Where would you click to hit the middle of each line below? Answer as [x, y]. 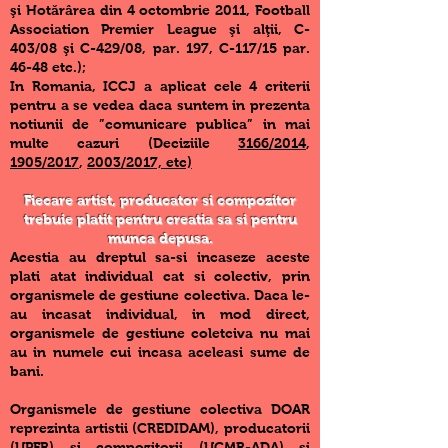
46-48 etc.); [48, 67]
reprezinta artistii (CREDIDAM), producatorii [160, 428]
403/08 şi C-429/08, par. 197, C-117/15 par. [160, 48]
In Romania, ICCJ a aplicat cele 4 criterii [160, 86]
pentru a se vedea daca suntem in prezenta [160, 105]
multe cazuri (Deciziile [124, 143]
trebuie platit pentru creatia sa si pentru [160, 219]
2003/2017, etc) [139, 162]
